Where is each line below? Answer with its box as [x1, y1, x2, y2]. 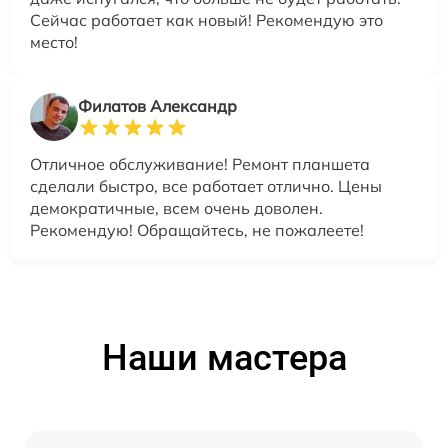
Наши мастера [101, 336, 347, 379]
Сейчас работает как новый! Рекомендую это [30, 9, 383, 30]
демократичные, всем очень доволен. [30, 197, 323, 218]
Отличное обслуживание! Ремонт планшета [30, 153, 370, 174]
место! [30, 31, 78, 52]
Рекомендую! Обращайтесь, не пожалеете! [30, 219, 364, 240]
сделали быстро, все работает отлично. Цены [30, 175, 382, 196]
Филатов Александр [78, 95, 237, 116]
